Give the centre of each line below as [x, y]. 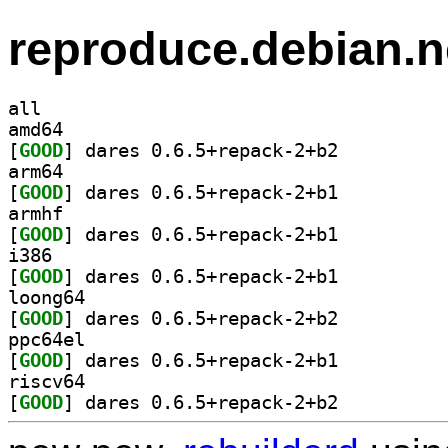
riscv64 [46, 381]
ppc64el [46, 339]
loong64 [46, 297]
